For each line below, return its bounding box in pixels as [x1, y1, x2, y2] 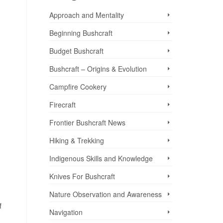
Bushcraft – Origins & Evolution [49, 64, 147, 74]
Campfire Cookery [49, 82, 107, 92]
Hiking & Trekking [49, 135, 104, 146]
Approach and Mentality [49, 10, 124, 20]
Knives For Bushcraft [49, 171, 115, 182]
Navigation [49, 207, 83, 218]
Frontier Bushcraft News [49, 117, 125, 128]
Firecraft [49, 100, 76, 110]
